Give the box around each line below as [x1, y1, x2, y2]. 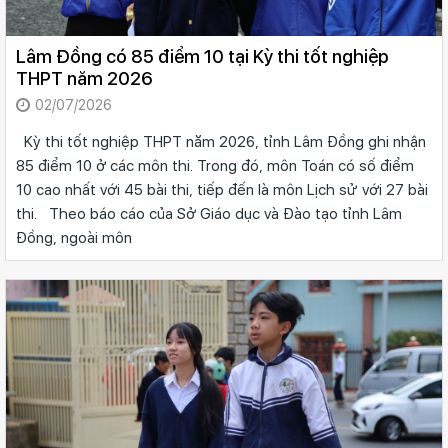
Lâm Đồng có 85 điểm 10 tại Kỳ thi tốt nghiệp [16, 45, 388, 67]
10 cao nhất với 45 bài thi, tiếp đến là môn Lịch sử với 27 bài [16, 180, 428, 199]
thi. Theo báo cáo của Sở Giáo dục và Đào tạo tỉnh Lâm [16, 204, 402, 223]
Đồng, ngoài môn [16, 228, 132, 247]
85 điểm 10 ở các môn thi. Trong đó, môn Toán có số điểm [16, 156, 414, 175]
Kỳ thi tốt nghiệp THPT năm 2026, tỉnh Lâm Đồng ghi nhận [16, 132, 426, 151]
